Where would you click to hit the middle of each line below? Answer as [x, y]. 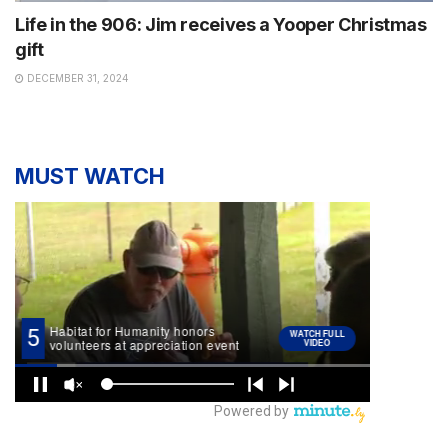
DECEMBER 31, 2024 [76, 77]
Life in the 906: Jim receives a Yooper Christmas [221, 24]
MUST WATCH [90, 175]
